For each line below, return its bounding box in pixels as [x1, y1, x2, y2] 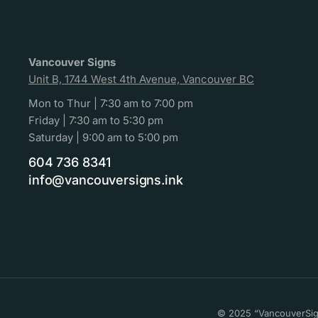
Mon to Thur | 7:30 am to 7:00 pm [28, 97, 193, 111]
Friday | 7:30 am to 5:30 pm [28, 114, 163, 128]
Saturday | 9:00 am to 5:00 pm [28, 131, 178, 145]
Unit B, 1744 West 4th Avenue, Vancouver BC [28, 72, 254, 87]
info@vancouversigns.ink [28, 172, 183, 188]
